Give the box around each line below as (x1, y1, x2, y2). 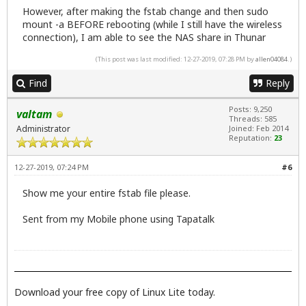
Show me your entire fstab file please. (23, 186, 191, 200)
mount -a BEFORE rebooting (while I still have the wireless (23, 17, 282, 31)
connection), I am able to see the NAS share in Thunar (23, 30, 266, 44)
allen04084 (255, 54, 288, 64)
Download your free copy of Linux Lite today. (14, 286, 215, 299)
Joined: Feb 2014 (229, 122, 288, 133)
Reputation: (229, 132, 274, 143)
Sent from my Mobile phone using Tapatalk (23, 212, 214, 226)
